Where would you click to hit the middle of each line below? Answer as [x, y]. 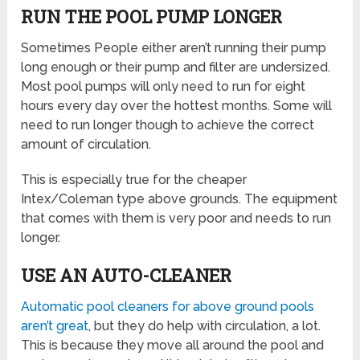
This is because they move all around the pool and [173, 346]
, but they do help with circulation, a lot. [205, 326]
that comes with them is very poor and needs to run [176, 219]
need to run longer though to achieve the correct [168, 125]
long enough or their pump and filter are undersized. [176, 67]
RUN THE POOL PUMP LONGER [152, 17]
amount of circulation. [86, 145]
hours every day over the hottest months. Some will [177, 106]
